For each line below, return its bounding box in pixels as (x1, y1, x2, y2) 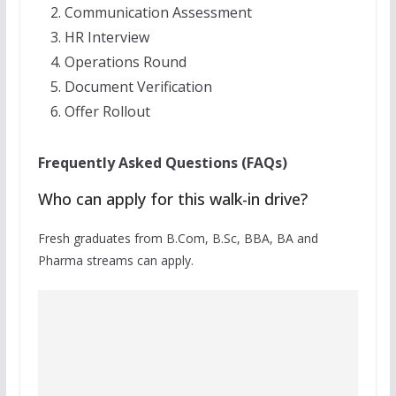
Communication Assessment (64, 3, 252, 22)
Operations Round (64, 52, 187, 72)
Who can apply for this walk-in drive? (37, 188, 308, 209)
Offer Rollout (64, 102, 150, 121)
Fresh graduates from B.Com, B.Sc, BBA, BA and (37, 230, 318, 247)
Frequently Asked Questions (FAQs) (37, 153, 287, 172)
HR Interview (64, 27, 149, 47)
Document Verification (64, 77, 212, 96)
